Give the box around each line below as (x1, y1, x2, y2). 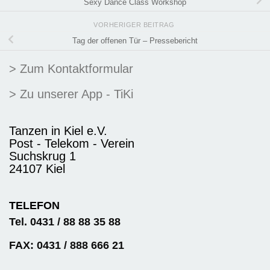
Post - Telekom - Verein (9, 137, 134, 151)
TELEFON (9, 199, 60, 212)
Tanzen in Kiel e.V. (9, 124, 107, 138)
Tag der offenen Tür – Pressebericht (72, 36, 198, 45)
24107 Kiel (9, 162, 65, 176)
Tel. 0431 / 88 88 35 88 (9, 216, 121, 228)
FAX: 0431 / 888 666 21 (9, 239, 124, 252)
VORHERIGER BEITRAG (93, 20, 177, 28)
